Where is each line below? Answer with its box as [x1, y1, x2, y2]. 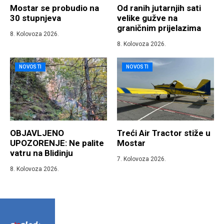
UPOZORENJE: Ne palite [10, 138, 104, 148]
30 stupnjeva [10, 13, 61, 23]
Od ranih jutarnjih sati [117, 3, 201, 13]
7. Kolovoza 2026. [117, 155, 166, 163]
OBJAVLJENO [10, 128, 64, 138]
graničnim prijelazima [117, 23, 201, 33]
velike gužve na [117, 13, 177, 23]
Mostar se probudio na [10, 3, 99, 13]
